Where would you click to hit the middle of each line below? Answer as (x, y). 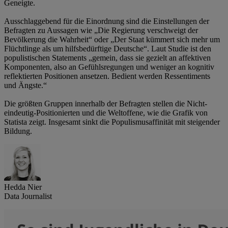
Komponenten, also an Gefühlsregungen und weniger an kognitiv (109, 67)
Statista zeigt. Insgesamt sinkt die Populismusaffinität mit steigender (112, 122)
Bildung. (18, 131)
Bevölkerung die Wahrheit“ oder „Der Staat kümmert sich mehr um (112, 40)
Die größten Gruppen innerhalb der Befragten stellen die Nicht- (106, 104)
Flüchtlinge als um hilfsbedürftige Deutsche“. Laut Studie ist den (108, 49)
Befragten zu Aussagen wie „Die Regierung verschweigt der (101, 31)
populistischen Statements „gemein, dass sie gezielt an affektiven (107, 58)
